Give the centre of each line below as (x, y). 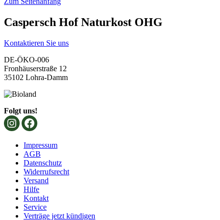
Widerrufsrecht (46, 171)
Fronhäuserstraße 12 (35, 68)
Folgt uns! (21, 110)
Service (35, 207)
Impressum (41, 145)
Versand (36, 180)
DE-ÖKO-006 (27, 59)
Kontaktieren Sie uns (36, 43)
